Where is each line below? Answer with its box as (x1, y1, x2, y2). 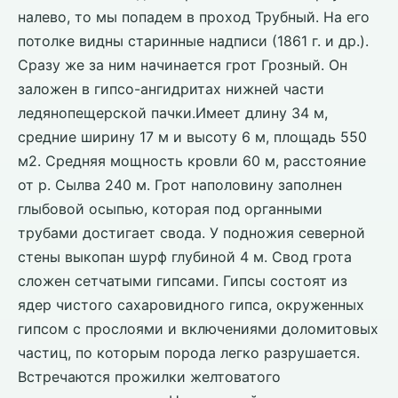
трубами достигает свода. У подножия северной (18, 224, 365, 242)
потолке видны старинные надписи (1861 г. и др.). (18, 32, 369, 50)
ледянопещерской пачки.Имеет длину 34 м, (18, 104, 328, 122)
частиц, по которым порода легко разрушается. (18, 344, 360, 362)
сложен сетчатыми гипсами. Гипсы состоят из (18, 272, 347, 290)
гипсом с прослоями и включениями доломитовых (18, 320, 378, 338)
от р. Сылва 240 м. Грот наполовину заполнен (18, 176, 342, 194)
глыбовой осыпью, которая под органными (18, 200, 322, 218)
